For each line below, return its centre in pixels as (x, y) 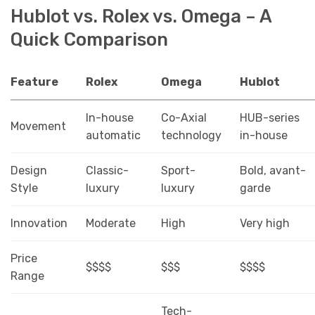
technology (191, 136)
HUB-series (269, 118)
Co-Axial (184, 118)
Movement (38, 127)
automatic (113, 136)
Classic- (107, 171)
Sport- (178, 171)
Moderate (110, 224)
